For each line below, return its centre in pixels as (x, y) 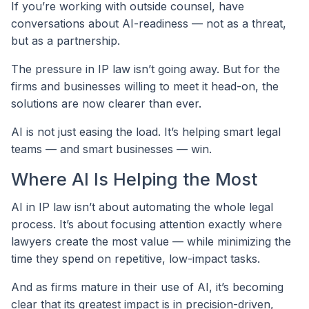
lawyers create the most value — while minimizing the (151, 241)
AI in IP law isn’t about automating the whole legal (142, 207)
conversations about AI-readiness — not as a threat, (149, 24)
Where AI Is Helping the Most (134, 180)
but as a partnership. (66, 41)
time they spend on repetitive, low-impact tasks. (136, 258)
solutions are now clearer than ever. (106, 104)
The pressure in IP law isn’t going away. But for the (146, 69)
